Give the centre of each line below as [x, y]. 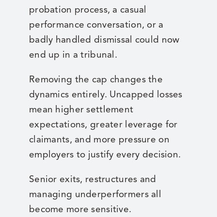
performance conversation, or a [96, 25]
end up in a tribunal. [73, 55]
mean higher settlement [81, 109]
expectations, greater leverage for [103, 124]
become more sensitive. [80, 209]
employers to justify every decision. [105, 155]
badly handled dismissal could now [104, 40]
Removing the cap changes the [96, 79]
